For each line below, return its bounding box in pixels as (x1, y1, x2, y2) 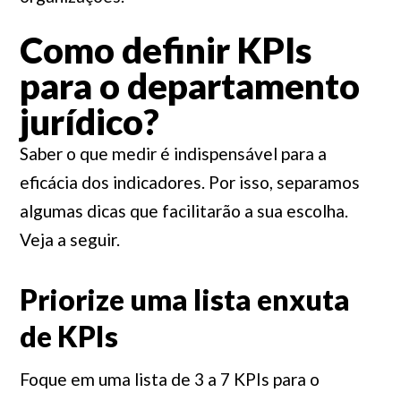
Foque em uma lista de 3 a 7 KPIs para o (19, 369, 320, 389)
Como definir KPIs (19, 29, 311, 72)
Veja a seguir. (19, 229, 120, 250)
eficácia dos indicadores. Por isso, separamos (19, 172, 360, 192)
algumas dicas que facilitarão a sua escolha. (19, 200, 348, 221)
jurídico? (19, 100, 159, 143)
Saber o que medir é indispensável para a (19, 143, 327, 164)
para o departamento (19, 64, 360, 107)
